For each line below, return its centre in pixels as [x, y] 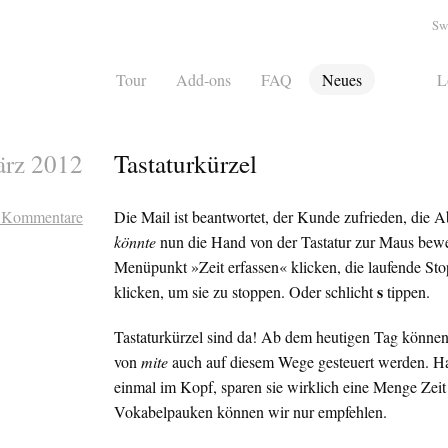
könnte [135, 242]
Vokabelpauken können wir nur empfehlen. [251, 412]
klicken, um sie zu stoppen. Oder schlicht [246, 292]
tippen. [407, 292]
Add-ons [204, 80]
